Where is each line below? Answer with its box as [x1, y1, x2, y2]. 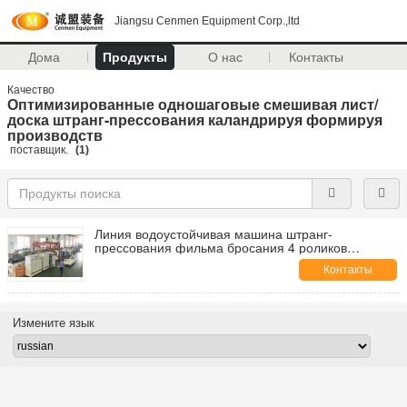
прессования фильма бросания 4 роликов [94, 238, 347, 256]
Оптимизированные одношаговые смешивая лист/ [7, 94, 378, 114]
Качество [7, 84, 57, 96]
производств [7, 124, 103, 145]
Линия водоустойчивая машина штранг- [94, 224, 333, 243]
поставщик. [7, 144, 71, 156]
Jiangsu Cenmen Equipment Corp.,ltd [114, 15, 300, 27]
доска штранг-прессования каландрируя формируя [7, 109, 382, 130]
